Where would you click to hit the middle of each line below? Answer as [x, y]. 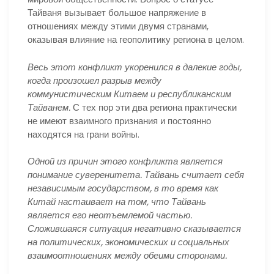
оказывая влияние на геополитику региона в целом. [136, 39]
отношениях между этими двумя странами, [118, 26]
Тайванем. [49, 107]
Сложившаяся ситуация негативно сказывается [134, 228]
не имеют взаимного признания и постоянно [119, 120]
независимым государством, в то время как [123, 188]
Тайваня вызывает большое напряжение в [117, 13]
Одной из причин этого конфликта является [125, 161]
